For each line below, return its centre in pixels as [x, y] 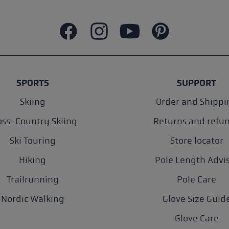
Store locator [197, 141]
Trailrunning [32, 179]
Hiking [32, 160]
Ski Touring [32, 141]
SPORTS [32, 83]
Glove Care [197, 218]
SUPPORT [197, 83]
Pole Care [197, 179]
